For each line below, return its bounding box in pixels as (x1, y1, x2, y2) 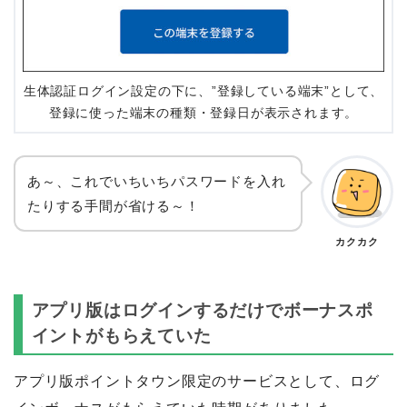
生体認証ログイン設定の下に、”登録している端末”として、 (23, 84, 384, 98)
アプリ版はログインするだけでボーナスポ (31, 301, 373, 321)
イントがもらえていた (31, 326, 212, 346)
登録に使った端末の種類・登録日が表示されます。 (48, 105, 359, 120)
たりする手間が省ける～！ (27, 197, 200, 213)
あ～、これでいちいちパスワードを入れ (27, 173, 286, 189)
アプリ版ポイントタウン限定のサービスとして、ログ (14, 372, 381, 389)
